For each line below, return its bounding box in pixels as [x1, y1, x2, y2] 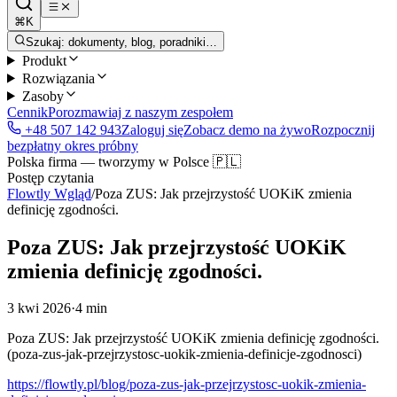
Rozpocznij [311, 121, 375, 137]
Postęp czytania [7, 169, 94, 185]
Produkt [21, 52, 66, 68]
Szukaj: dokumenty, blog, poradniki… [26, 35, 218, 49]
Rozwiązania [21, 70, 95, 86]
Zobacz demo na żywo [183, 121, 311, 137]
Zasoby [21, 88, 64, 104]
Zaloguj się [121, 121, 183, 137]
